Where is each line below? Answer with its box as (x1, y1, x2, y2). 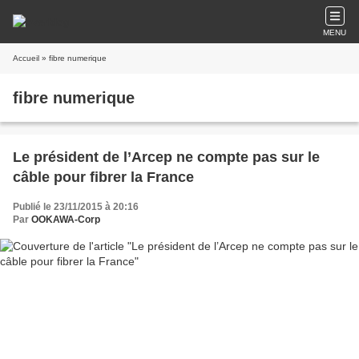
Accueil (13, 54, 39, 63)
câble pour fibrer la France (13, 169, 194, 185)
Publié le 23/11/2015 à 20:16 (13, 201, 139, 212)
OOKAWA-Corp (31, 214, 100, 225)
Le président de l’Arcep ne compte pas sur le (13, 149, 320, 165)
